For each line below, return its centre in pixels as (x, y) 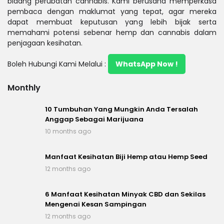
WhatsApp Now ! (147, 64)
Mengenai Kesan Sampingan (96, 204)
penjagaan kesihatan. (45, 43)
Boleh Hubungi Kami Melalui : (58, 64)
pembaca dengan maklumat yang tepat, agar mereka (112, 11)
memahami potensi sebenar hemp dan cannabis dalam (112, 32)
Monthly (24, 87)
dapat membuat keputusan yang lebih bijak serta (112, 22)
